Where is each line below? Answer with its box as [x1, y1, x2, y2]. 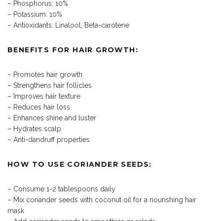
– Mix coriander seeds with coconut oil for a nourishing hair [7, 196, 196, 204]
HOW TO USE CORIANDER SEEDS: [7, 160, 152, 169]
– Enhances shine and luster [7, 114, 96, 122]
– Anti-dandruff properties [7, 136, 90, 144]
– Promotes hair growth [7, 71, 82, 79]
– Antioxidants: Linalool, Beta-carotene [7, 21, 129, 30]
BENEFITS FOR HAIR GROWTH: [7, 45, 138, 55]
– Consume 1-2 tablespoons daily [7, 185, 115, 193]
